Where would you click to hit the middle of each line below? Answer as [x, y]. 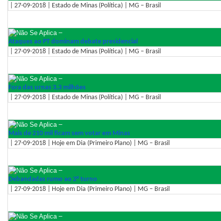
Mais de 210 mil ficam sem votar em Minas [69, 133]
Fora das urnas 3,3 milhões [47, 87]
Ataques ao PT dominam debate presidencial [73, 41]
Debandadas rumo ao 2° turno [53, 179]
